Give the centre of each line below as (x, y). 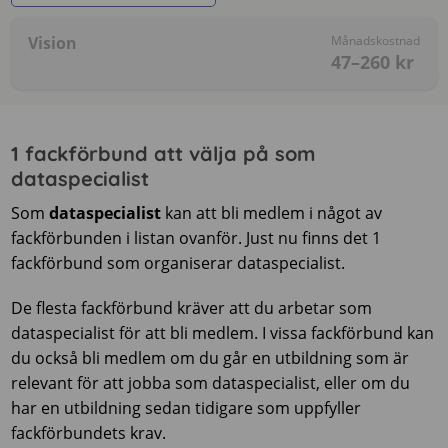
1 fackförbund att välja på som (163, 153)
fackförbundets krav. (89, 433)
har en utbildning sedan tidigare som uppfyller (186, 408)
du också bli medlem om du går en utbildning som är (210, 358)
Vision (53, 43)
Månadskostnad (375, 40)
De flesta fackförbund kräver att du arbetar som (192, 308)
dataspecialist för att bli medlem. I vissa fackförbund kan (223, 333)
